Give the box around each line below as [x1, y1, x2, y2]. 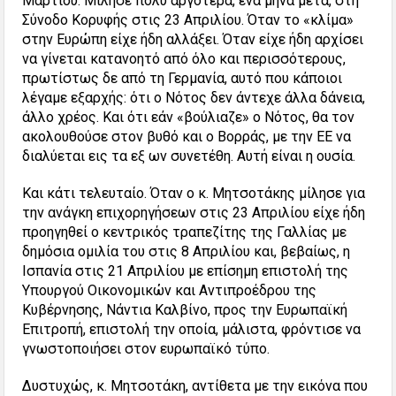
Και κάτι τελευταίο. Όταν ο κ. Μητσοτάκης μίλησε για [22, 185, 366, 202]
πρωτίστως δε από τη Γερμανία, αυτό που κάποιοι [22, 70, 343, 88]
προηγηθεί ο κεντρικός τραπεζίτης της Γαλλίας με [22, 224, 347, 241]
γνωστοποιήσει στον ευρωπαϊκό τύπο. [22, 340, 270, 358]
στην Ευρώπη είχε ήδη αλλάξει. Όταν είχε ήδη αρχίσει [22, 31, 364, 49]
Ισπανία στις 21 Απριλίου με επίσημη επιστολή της [22, 263, 349, 280]
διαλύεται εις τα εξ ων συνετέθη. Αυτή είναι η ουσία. [22, 148, 356, 165]
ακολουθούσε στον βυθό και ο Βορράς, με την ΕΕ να [22, 128, 352, 146]
